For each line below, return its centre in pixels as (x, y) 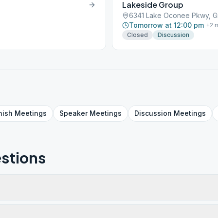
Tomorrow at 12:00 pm (166, 25)
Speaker (73, 113)
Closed (137, 35)
